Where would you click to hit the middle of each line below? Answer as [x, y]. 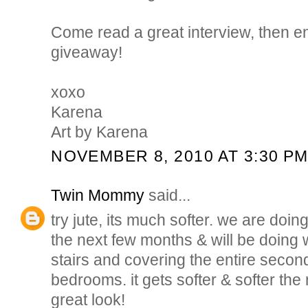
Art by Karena [100, 132]
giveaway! [87, 52]
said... [168, 195]
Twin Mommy [98, 195]
